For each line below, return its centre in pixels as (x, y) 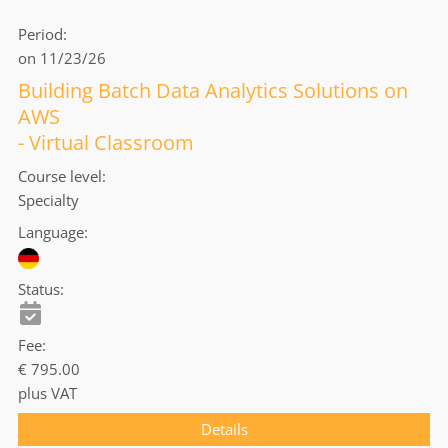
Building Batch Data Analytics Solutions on (213, 91)
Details (224, 428)
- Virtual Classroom (106, 143)
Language (51, 232)
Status (39, 288)
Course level (60, 176)
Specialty (48, 200)
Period (40, 34)
